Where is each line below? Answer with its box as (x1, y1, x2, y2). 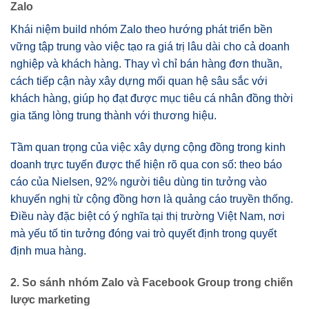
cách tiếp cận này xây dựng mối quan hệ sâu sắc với (10, 75, 268, 88)
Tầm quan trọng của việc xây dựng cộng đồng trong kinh (10, 141, 286, 154)
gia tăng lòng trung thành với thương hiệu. (10, 110, 217, 122)
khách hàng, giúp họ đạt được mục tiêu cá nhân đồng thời (10, 92, 293, 105)
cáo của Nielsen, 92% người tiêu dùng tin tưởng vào (10, 176, 267, 188)
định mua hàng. (10, 245, 86, 257)
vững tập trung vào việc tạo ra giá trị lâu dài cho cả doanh (10, 41, 290, 53)
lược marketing (10, 293, 90, 306)
